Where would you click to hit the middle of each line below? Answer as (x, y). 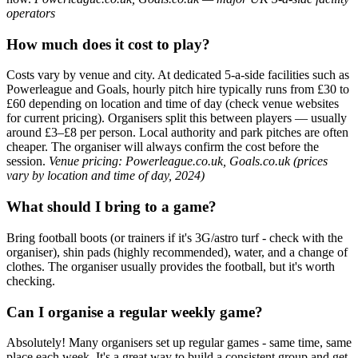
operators (31, 13)
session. (28, 161)
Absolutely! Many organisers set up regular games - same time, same (179, 343)
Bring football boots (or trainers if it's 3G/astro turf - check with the (175, 237)
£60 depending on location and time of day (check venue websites (173, 104)
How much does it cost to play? (108, 44)
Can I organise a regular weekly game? (135, 312)
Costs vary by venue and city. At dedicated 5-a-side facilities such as (178, 75)
